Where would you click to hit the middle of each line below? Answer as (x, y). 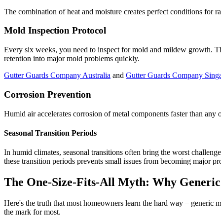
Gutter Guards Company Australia (57, 75)
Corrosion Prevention (48, 94)
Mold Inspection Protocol (55, 31)
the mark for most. (32, 212)
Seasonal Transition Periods (50, 133)
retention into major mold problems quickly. (72, 59)
